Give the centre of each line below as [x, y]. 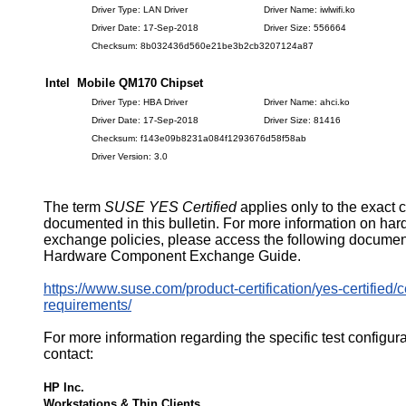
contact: [68, 354]
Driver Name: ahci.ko [307, 102]
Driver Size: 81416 [302, 120]
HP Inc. [64, 387]
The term [74, 207]
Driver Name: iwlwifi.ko [309, 10]
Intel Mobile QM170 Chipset [124, 83]
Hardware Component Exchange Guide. [172, 256]
